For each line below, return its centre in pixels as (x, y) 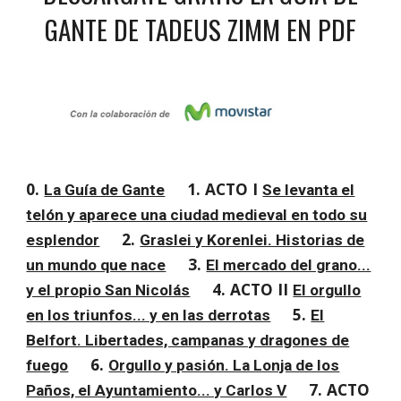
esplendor (63, 240)
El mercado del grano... (289, 265)
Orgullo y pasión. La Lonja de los (224, 365)
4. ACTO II (253, 289)
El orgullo (327, 290)
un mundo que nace (96, 265)
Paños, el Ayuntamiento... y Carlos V (157, 390)
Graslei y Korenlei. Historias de (252, 240)
